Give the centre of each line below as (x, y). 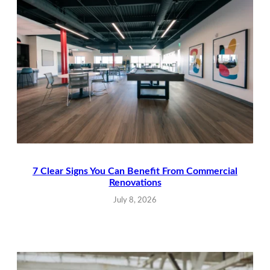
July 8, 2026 (135, 200)
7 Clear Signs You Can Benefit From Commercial (135, 171)
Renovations (135, 182)
